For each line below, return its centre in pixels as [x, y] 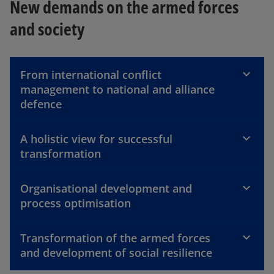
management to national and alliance [117, 89]
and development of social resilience [116, 252]
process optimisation [76, 203]
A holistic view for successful [96, 139]
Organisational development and [106, 188]
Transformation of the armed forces [115, 238]
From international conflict [91, 74]
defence [41, 104]
